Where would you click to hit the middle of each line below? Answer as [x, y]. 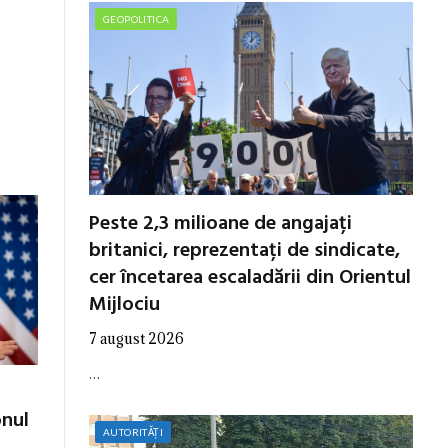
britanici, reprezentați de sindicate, [244, 250]
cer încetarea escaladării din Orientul [250, 277]
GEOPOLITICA [136, 18]
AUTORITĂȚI [133, 431]
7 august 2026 [136, 338]
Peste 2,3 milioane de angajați [220, 223]
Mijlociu [124, 304]
